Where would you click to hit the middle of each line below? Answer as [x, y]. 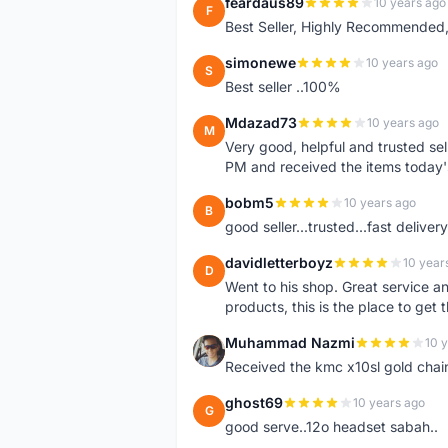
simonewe [260, 62]
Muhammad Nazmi [290, 342]
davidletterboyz [279, 262]
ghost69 [254, 402]
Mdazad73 [261, 122]
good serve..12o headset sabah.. [331, 426]
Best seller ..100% [283, 86]
